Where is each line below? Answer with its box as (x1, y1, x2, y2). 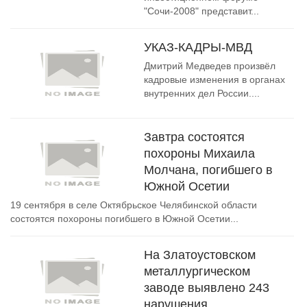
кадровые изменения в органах (144, 74, 285, 85)
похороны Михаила (144, 147, 255, 160)
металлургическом (144, 265, 250, 278)
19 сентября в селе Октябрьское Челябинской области (10, 199, 257, 210)
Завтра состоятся (144, 130, 245, 144)
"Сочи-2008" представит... (144, 5, 259, 16)
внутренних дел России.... (144, 88, 260, 99)
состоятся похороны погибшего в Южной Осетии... (10, 213, 238, 224)
